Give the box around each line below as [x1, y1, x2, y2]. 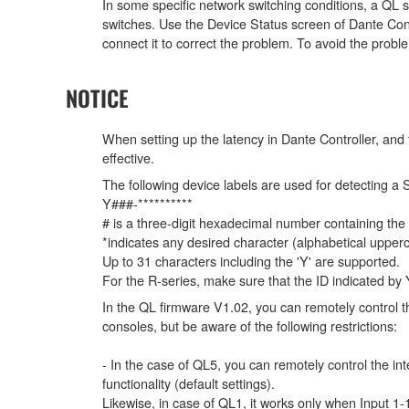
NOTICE [66, 81, 129, 115]
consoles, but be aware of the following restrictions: [102, 316, 397, 336]
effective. [102, 148, 154, 168]
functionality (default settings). [102, 373, 275, 393]
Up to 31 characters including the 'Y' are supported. [102, 251, 400, 271]
